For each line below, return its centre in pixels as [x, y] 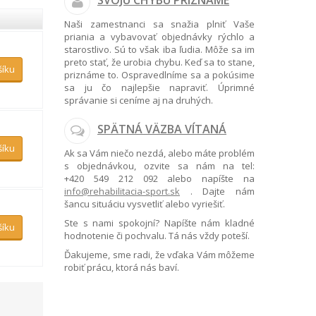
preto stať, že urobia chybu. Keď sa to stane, [159, 62]
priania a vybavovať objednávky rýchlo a [159, 37]
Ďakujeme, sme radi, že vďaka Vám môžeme [159, 255]
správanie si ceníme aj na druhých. [139, 100]
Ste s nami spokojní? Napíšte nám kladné [159, 223]
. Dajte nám [217, 191]
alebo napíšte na [206, 178]
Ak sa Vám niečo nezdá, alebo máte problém [159, 153]
